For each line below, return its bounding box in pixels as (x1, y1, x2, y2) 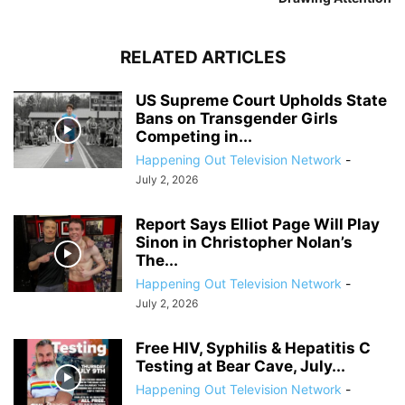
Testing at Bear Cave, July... (136, 357, 345, 376)
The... (136, 251, 178, 270)
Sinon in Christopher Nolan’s (136, 233, 353, 252)
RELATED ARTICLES (119, 47, 286, 69)
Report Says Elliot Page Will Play (136, 215, 380, 234)
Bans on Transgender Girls (136, 109, 338, 128)
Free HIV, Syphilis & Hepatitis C (136, 339, 371, 358)
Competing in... (136, 127, 252, 146)
